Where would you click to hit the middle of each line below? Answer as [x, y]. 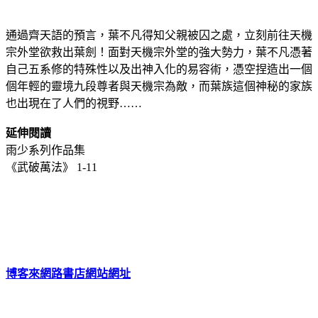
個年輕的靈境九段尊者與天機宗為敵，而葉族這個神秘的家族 [159, 86]
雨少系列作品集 [45, 150]
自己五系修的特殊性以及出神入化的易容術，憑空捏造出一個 [159, 69]
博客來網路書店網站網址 [68, 273]
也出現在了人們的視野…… [74, 103]
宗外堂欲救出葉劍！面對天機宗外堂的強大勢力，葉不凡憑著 [159, 52]
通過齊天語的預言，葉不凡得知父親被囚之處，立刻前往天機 [159, 35]
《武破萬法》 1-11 [51, 167]
